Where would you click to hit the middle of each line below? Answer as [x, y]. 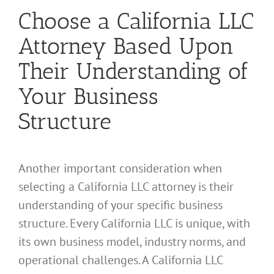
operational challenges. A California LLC [120, 260]
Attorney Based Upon [126, 46]
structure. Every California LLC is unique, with [134, 223]
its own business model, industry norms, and [132, 241]
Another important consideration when [120, 168]
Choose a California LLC [136, 21]
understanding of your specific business [120, 205]
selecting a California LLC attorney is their [126, 186]
